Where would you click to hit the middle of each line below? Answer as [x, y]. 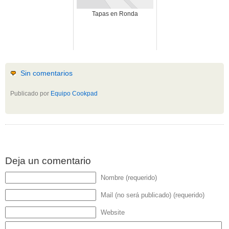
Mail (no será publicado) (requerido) [153, 195]
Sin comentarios [47, 73]
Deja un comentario [48, 161]
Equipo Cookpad [74, 94]
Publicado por [30, 94]
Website [113, 213]
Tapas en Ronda [115, 14]
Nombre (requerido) [129, 178]
